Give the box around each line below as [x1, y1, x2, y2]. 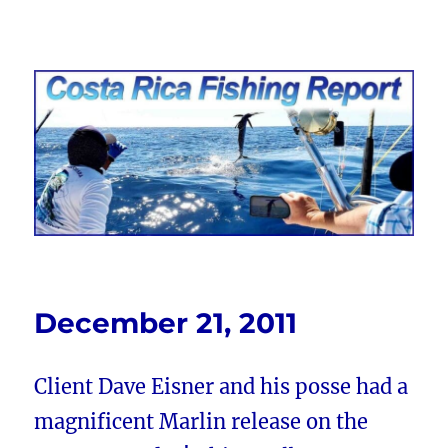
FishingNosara [34, 80, 207, 109]
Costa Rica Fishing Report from [34, 52, 413, 81]
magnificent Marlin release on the [34, 409, 369, 435]
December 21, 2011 [34, 306, 298, 341]
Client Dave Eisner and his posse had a [34, 374, 409, 400]
